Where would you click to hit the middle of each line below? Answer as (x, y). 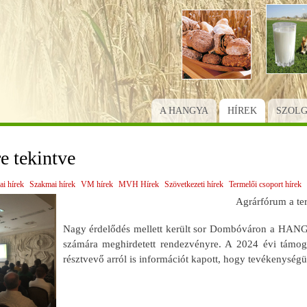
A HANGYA (184, 110)
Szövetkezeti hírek (194, 184)
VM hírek (97, 184)
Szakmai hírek (52, 184)
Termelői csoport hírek (265, 184)
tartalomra (173, 38)
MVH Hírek (138, 184)
